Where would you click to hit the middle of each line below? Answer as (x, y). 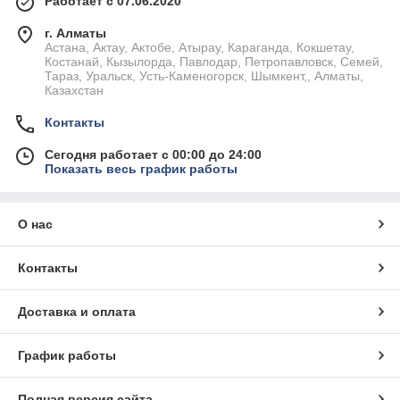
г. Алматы (75, 33)
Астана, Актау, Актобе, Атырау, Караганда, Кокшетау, (200, 48)
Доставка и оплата (77, 312)
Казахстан (74, 91)
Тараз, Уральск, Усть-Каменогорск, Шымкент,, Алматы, (204, 76)
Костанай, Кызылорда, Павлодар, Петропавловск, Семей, (214, 62)
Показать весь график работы (141, 169)
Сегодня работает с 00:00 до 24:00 (153, 155)
